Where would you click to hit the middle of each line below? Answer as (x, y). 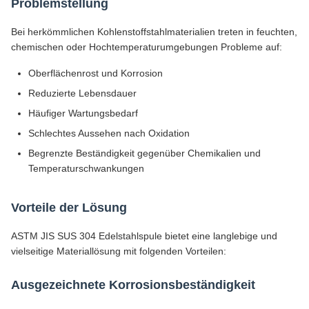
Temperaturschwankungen (86, 168)
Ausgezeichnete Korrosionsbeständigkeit (133, 285)
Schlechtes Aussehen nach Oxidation (109, 133)
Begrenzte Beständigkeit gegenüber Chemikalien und (144, 153)
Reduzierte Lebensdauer (82, 93)
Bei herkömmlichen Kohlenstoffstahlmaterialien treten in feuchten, (154, 32)
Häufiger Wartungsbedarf (83, 113)
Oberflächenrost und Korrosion (96, 73)
